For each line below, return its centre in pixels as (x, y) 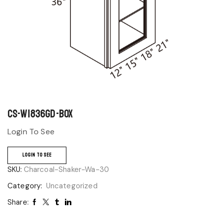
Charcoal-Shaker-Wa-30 (66, 169)
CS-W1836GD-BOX (40, 114)
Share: (18, 202)
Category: (26, 186)
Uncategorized (72, 186)
